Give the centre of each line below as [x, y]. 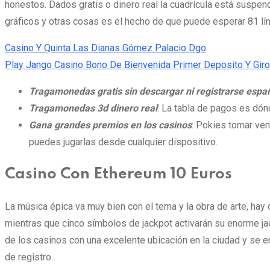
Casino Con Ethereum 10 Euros [118, 174]
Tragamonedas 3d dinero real [93, 108]
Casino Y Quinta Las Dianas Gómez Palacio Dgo [105, 48]
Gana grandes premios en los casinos [110, 125]
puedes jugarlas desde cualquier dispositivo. [123, 142]
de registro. [29, 257]
